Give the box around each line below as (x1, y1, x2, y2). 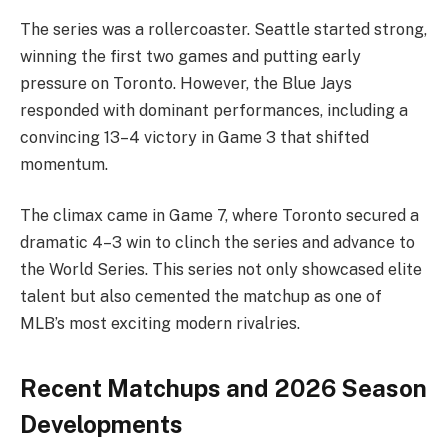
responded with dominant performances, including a (20, 100, 408, 120)
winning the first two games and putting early (20, 46, 361, 66)
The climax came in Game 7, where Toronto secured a (20, 206, 419, 226)
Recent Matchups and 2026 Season (20, 373, 427, 402)
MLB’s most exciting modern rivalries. (20, 314, 300, 334)
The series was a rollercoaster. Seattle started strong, (20, 19, 427, 39)
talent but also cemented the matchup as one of (20, 287, 382, 307)
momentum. (20, 154, 108, 174)
